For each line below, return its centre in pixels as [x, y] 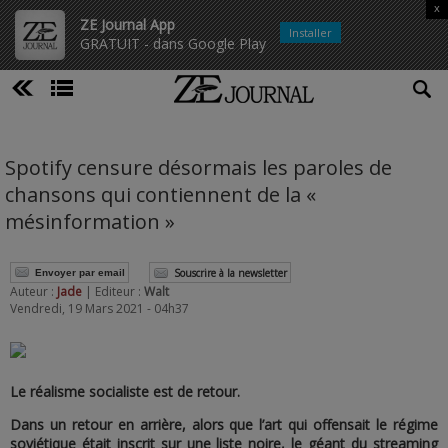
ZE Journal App [127, 24]
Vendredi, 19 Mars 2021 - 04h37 [99, 308]
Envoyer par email [80, 272]
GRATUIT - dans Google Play [173, 43]
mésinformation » [90, 221]
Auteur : [33, 291]
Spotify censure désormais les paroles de [198, 167]
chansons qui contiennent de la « [160, 194]
